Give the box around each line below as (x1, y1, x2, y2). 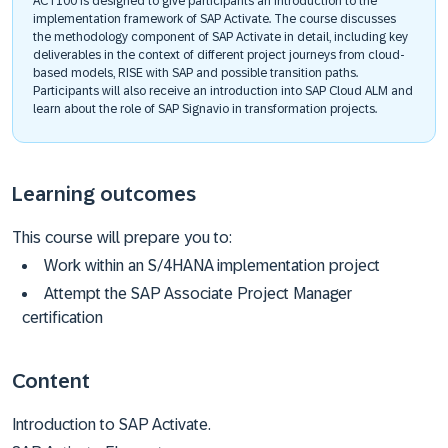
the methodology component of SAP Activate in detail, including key (33, 30, 408, 44)
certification (22, 309, 103, 326)
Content (12, 370, 90, 392)
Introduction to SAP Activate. (12, 416, 211, 433)
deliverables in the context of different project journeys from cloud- (33, 48, 404, 62)
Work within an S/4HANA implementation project (44, 257, 380, 274)
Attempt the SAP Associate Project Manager (44, 285, 352, 302)
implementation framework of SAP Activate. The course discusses (33, 12, 396, 26)
